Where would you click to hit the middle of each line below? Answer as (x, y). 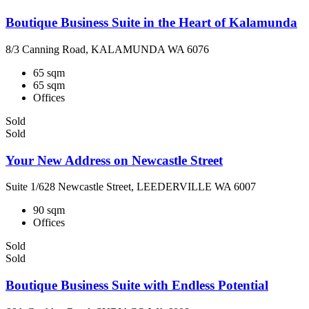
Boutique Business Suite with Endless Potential (137, 286)
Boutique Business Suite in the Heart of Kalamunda (151, 23)
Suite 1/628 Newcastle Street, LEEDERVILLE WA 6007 (131, 187)
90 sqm (49, 210)
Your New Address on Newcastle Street (114, 160)
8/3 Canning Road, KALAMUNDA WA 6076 (107, 49)
